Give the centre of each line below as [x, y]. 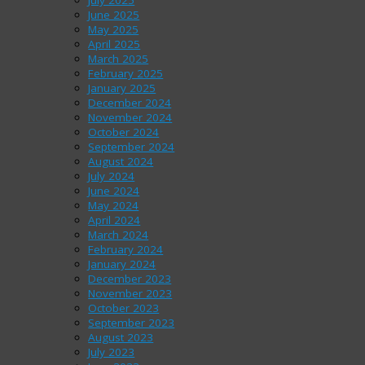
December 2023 [130, 279]
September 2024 [132, 147]
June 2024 [114, 191]
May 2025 [114, 29]
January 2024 [122, 264]
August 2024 [121, 161]
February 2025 [126, 73]
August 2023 [121, 337]
